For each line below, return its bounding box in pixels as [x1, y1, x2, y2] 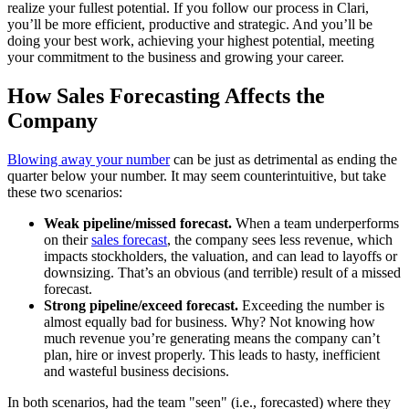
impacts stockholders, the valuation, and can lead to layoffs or [44, 247, 397, 264]
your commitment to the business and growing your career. [7, 48, 344, 65]
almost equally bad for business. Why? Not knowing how [44, 313, 375, 330]
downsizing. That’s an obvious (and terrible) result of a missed [44, 264, 401, 280]
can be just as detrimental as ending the [170, 151, 397, 167]
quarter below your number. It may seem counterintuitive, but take [7, 167, 386, 184]
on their [44, 231, 91, 247]
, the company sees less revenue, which [167, 231, 393, 247]
